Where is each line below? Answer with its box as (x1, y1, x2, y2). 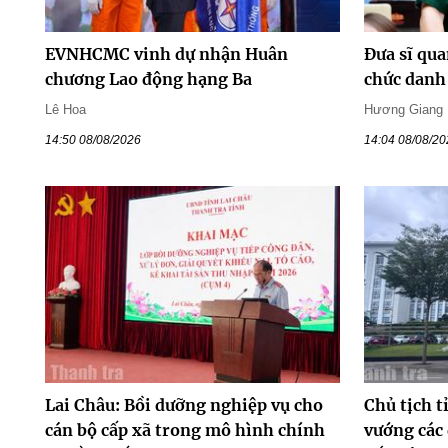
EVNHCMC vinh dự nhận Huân (44, 43, 288, 64)
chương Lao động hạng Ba (44, 68, 252, 89)
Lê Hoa (44, 101, 86, 117)
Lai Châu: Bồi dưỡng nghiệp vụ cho (44, 395, 323, 416)
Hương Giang (364, 101, 444, 117)
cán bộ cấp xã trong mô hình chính (44, 420, 325, 441)
